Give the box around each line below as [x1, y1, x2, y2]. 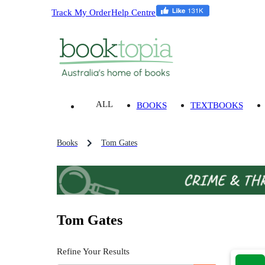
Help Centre [111, 7, 156, 17]
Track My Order [51, 7, 111, 17]
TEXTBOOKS [190, 100, 243, 111]
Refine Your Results [57, 246, 130, 257]
